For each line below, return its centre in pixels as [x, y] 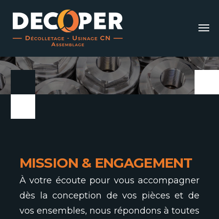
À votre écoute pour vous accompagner [109, 180]
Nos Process [63, 47]
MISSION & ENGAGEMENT [106, 163]
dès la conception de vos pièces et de [109, 196]
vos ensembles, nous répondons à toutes [109, 211]
